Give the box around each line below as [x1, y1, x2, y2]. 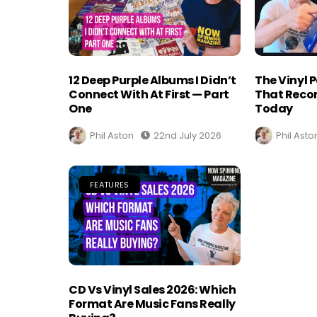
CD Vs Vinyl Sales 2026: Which [69, 281, 236, 298]
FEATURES [90, 179, 129, 191]
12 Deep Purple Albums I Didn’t [69, 72, 236, 89]
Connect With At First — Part [69, 86, 229, 103]
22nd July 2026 [154, 129, 221, 143]
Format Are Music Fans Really [69, 295, 236, 312]
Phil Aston [90, 129, 134, 143]
